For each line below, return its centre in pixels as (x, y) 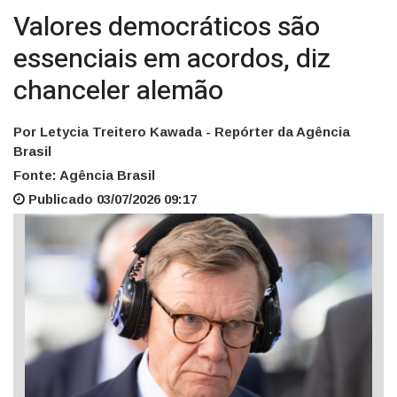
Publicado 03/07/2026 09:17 (111, 199)
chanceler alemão (118, 92)
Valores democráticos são (167, 28)
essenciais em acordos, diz (172, 60)
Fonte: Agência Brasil (84, 175)
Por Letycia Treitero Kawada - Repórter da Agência (182, 132)
